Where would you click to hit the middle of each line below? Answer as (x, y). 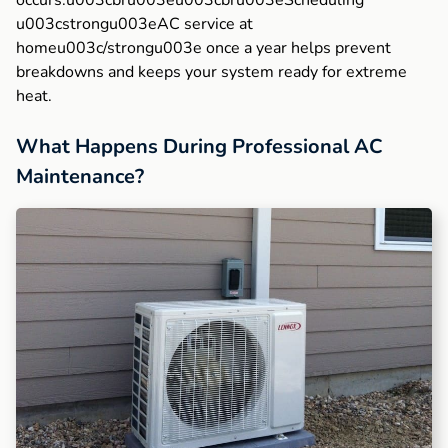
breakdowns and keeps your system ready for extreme (211, 72)
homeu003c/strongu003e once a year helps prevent (203, 48)
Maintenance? (80, 177)
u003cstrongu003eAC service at (134, 24)
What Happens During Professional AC (199, 147)
